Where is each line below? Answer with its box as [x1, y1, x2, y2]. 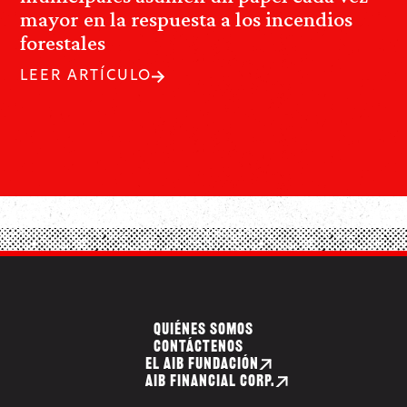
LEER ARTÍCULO [20, 69, 152, 84]
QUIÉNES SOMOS [154, 322, 253, 340]
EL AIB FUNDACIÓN [145, 356, 259, 374]
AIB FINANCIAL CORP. [145, 373, 275, 392]
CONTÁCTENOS [154, 339, 243, 357]
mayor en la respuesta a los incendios [20, 6, 352, 32]
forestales [20, 30, 105, 55]
